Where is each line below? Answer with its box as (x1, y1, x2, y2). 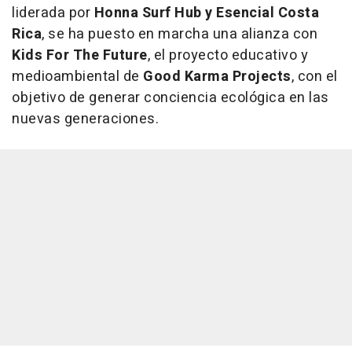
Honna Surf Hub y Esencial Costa (93, 2, 319, 24)
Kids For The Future (12, 44, 148, 66)
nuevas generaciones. (12, 108, 159, 130)
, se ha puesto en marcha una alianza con (42, 23, 317, 45)
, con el (291, 65, 338, 87)
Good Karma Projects (143, 65, 291, 87)
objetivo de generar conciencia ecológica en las (12, 86, 329, 108)
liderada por (12, 2, 94, 24)
